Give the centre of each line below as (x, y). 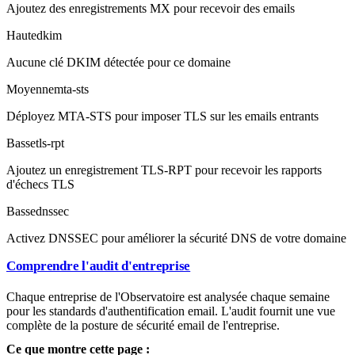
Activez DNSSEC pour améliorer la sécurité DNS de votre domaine (176, 238)
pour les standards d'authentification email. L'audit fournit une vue (171, 311)
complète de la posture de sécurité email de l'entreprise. (143, 326)
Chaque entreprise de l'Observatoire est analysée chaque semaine (168, 297)
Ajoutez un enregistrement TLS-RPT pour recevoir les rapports (164, 170)
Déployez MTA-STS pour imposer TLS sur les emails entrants (162, 116)
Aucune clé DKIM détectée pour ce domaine (118, 62)
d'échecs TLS (40, 184)
